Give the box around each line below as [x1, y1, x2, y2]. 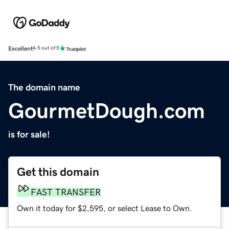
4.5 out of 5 [33, 45, 59, 51]
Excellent [8, 45, 33, 52]
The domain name [8, 82, 80, 92]
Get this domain [17, 166, 99, 178]
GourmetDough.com [8, 100, 205, 122]
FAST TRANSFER [31, 187, 101, 197]
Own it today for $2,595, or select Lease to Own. [17, 203, 192, 212]
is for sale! [8, 129, 50, 139]
